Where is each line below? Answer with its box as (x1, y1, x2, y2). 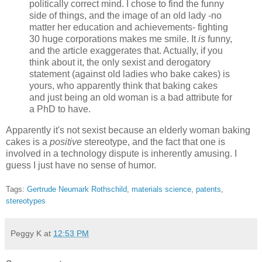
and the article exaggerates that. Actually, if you (29, 46, 223, 56)
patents (196, 185, 221, 194)
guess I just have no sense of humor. (6, 160, 156, 171)
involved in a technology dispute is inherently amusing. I (6, 149, 237, 159)
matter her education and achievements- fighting (29, 22, 228, 33)
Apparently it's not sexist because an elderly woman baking (6, 125, 250, 136)
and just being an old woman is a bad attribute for (29, 92, 232, 103)
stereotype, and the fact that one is (82, 137, 225, 147)
